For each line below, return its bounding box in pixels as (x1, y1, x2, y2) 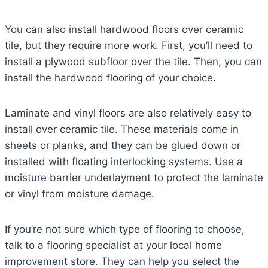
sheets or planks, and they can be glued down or (5, 139, 240, 152)
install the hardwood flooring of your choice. (5, 72, 216, 84)
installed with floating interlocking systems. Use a (5, 156, 243, 168)
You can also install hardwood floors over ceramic (5, 23, 243, 36)
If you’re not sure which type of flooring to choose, (5, 223, 245, 236)
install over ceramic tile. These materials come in (5, 123, 239, 136)
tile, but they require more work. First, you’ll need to (5, 39, 252, 52)
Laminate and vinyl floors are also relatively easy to (5, 107, 251, 120)
